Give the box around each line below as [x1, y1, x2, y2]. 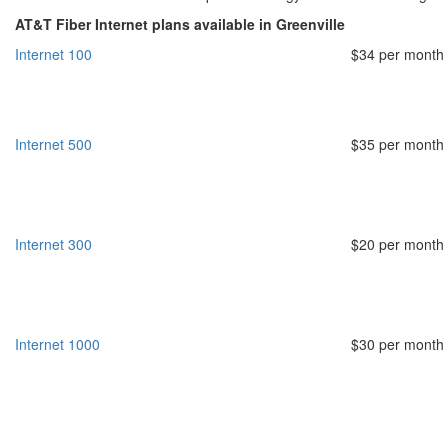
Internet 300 [15, 234, 92, 254]
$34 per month [351, 44, 444, 64]
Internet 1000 [15, 334, 100, 354]
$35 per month [351, 134, 444, 154]
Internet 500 [15, 134, 92, 154]
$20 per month [351, 234, 444, 254]
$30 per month [351, 334, 444, 354]
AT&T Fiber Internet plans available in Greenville [15, 14, 345, 34]
